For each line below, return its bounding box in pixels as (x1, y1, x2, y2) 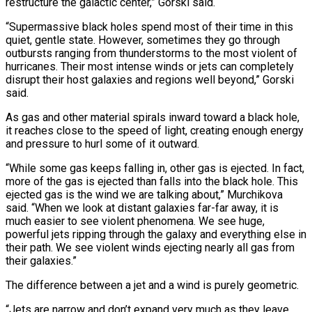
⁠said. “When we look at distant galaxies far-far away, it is (6, 201, 279, 214)
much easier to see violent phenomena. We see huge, (6, 214, 265, 228)
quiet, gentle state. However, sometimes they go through (6, 33, 280, 47)
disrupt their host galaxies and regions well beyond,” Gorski (6, 72, 294, 86)
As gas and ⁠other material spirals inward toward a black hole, (6, 110, 299, 124)
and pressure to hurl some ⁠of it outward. (6, 136, 199, 150)
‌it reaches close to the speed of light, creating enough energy (6, 123, 304, 137)
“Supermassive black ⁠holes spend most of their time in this (6, 19, 293, 33)
